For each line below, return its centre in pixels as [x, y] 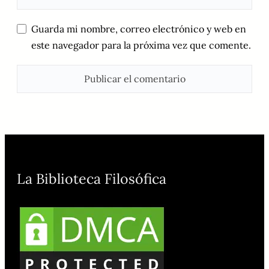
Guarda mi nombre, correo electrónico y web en [139, 29]
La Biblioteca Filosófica [92, 178]
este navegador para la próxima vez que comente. [141, 45]
